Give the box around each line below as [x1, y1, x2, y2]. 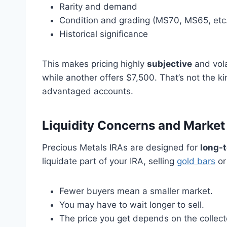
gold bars [177, 156, 215, 167]
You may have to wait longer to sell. [59, 200, 204, 210]
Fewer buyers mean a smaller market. [59, 186, 213, 197]
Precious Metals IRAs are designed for [42, 142, 200, 153]
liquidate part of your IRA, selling [42, 156, 177, 167]
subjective [147, 59, 192, 69]
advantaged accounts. [42, 86, 133, 97]
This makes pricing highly [42, 59, 147, 69]
